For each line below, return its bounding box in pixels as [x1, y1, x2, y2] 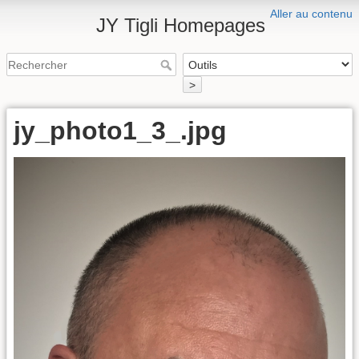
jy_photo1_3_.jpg [14, 115, 227, 145]
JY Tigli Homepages [96, 14, 265, 36]
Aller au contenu [270, 7, 353, 20]
